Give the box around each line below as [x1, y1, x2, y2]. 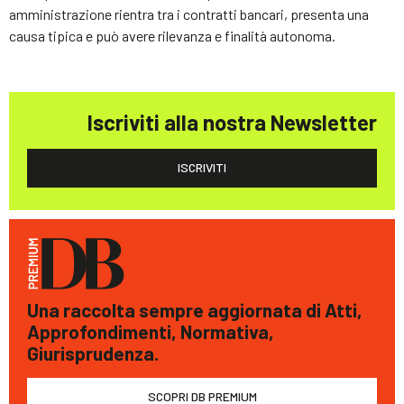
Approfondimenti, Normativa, [27, 320, 274, 343]
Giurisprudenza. [27, 342, 159, 364]
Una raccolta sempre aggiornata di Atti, [27, 298, 363, 321]
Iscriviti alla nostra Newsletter [87, 109, 377, 135]
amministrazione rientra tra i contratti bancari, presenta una [9, 5, 369, 23]
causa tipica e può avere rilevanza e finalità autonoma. [9, 27, 335, 44]
